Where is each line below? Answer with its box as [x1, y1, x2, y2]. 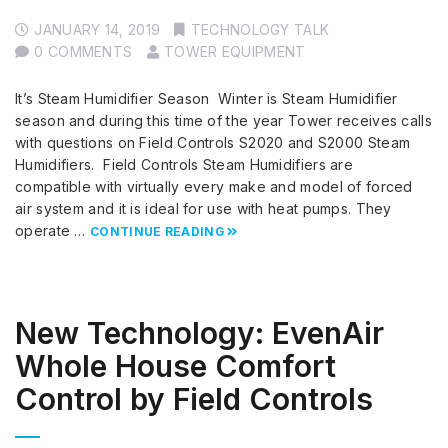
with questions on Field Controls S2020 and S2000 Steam [15, 134, 411, 152]
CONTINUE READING [90, 224, 224, 240]
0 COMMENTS [34, 43, 133, 61]
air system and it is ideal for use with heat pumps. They [15, 200, 392, 218]
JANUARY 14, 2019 [34, 21, 161, 39]
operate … [15, 222, 90, 240]
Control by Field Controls [15, 381, 373, 418]
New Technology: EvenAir [15, 315, 384, 352]
